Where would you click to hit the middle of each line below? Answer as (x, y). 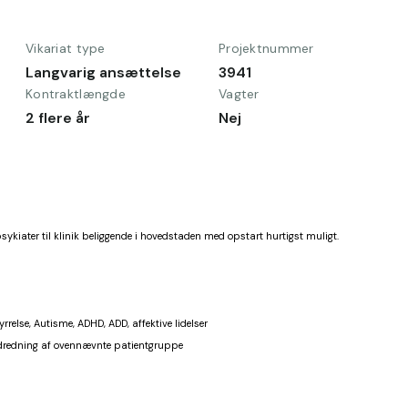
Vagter (239, 94)
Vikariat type (66, 48)
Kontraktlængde (76, 94)
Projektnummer (266, 48)
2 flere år (58, 118)
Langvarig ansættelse (103, 72)
